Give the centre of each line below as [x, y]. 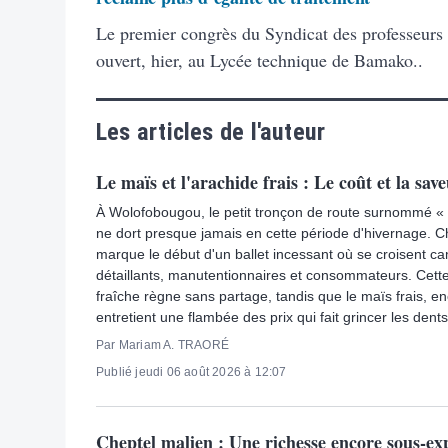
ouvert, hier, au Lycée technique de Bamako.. [259, 59]
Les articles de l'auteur [211, 131]
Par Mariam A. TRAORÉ [162, 344]
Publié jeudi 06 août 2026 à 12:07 [191, 371]
